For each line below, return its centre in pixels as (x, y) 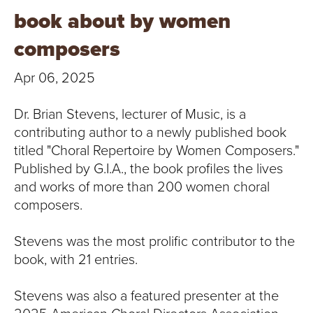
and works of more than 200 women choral (142, 187)
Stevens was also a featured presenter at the (146, 296)
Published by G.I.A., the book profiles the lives (148, 169)
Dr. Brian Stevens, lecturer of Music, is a (130, 115)
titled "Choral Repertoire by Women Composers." (156, 151)
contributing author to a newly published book (150, 133)
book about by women (122, 21)
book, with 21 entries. (76, 260)
